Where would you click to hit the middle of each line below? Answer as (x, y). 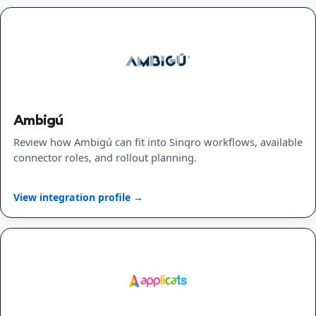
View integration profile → (78, 197)
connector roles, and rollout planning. (105, 157)
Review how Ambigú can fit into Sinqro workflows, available (158, 142)
